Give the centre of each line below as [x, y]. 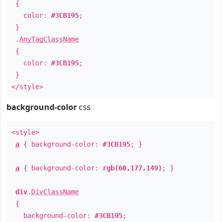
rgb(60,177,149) [132, 168]
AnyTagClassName [49, 39]
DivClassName [55, 192]
